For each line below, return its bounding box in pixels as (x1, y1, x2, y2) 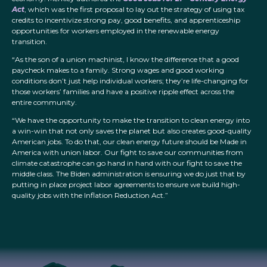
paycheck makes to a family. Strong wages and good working (12, 66, 224, 75)
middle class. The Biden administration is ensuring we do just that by (12, 169, 246, 179)
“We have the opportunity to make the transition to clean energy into (12, 116, 250, 125)
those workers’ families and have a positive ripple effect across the (12, 87, 234, 97)
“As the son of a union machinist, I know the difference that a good (12, 55, 239, 64)
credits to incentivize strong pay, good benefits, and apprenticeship (12, 15, 240, 25)
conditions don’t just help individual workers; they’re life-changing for (12, 76, 249, 86)
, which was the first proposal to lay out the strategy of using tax (24, 5, 244, 14)
